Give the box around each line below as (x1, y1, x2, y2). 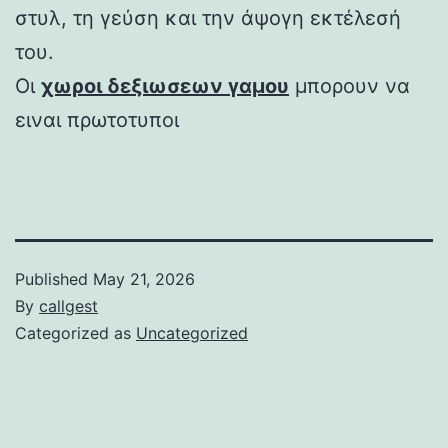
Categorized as (15, 322, 136, 343)
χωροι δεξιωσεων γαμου (41, 73, 289, 98)
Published (15, 268, 93, 289)
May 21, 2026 (93, 268, 195, 289)
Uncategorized (136, 322, 248, 343)
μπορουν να (289, 73, 410, 98)
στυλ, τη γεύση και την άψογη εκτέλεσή (15, 5, 401, 30)
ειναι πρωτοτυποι (15, 107, 179, 132)
